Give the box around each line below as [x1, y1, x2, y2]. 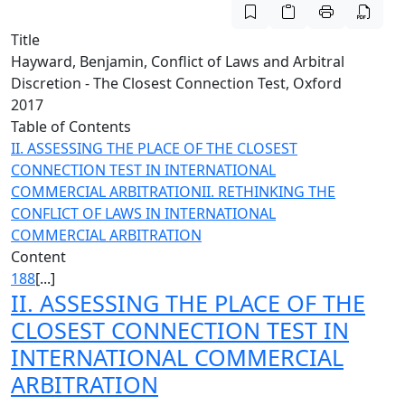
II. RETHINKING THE [202, 182, 335, 202]
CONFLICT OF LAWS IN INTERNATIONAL [11, 203, 276, 223]
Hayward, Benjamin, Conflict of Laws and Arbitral [11, 52, 344, 71]
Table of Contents [11, 117, 131, 137]
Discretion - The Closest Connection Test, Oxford [11, 73, 342, 93]
